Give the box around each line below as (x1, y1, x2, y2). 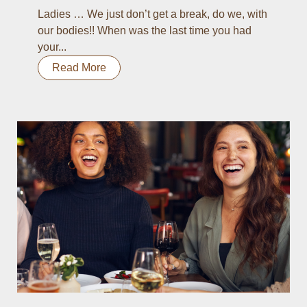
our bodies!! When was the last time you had (38, 25, 251, 36)
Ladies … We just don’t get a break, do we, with (38, 8, 267, 20)
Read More (52, 62, 106, 73)
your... (38, 41, 66, 53)
